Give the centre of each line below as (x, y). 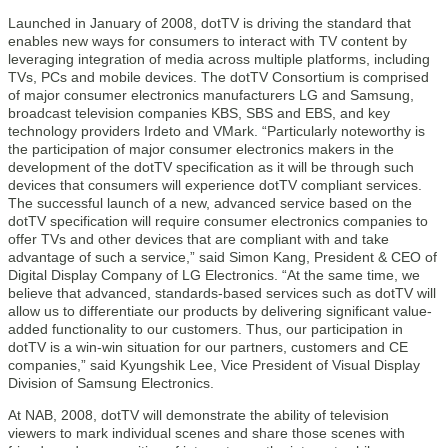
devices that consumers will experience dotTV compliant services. (215, 185)
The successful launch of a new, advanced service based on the (210, 203)
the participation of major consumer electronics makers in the (201, 149)
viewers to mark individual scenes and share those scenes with (206, 433)
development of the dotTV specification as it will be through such (211, 167)
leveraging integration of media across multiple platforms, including (219, 59)
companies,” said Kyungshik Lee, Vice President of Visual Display (214, 365)
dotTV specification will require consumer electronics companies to (218, 221)
